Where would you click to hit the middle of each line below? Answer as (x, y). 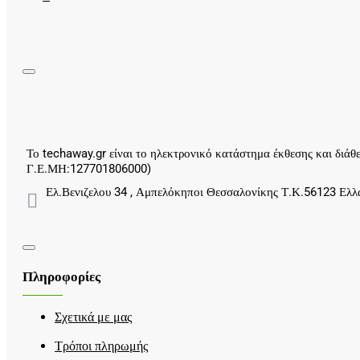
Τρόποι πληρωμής (101, 346)
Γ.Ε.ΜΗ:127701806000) (89, 168)
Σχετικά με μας (93, 317)
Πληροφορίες (61, 276)
